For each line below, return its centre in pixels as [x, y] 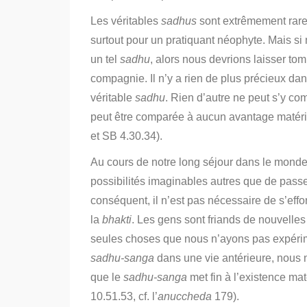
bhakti [117, 220]
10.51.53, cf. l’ [124, 296]
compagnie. [119, 78]
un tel [105, 59]
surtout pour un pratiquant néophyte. [178, 40]
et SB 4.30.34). [126, 136]
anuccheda [185, 296]
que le [107, 277]
